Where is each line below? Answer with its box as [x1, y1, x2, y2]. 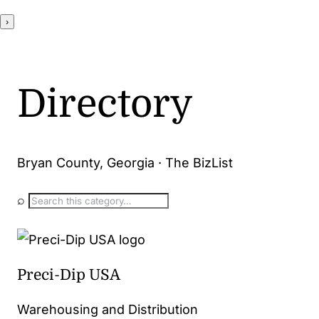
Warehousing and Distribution [16, 302, 198, 318]
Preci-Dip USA [16, 266, 120, 284]
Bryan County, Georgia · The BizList [16, 155, 233, 171]
